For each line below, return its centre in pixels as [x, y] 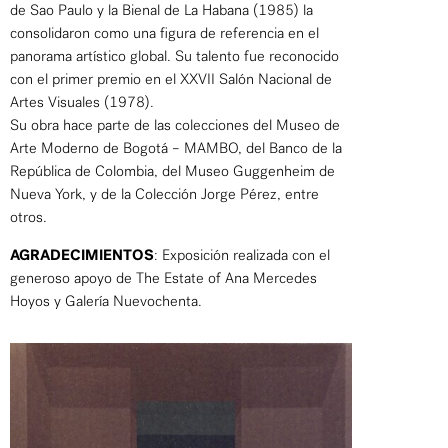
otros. [28, 216]
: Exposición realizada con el [242, 254]
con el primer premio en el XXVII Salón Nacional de [171, 78]
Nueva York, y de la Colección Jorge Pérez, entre [164, 193]
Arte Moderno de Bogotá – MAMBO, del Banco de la [176, 147]
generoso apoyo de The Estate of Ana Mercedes [163, 277]
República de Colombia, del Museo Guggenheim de [172, 170]
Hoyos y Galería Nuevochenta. [106, 300]
